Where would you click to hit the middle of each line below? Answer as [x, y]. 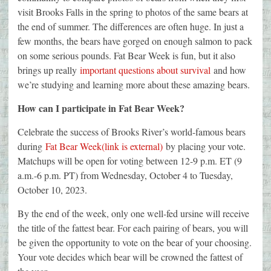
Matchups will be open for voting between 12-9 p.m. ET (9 [130, 161]
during [31, 146]
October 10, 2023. [52, 190]
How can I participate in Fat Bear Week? [101, 108]
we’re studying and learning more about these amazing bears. [134, 85]
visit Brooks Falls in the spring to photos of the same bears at [133, 12]
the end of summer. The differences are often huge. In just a [131, 27]
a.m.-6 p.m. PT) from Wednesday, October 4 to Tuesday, [125, 175]
